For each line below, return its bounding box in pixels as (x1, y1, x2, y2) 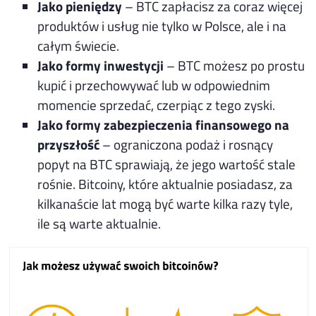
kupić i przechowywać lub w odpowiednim (37, 74, 271, 95)
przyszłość (37, 133, 100, 154)
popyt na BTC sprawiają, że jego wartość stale (37, 153, 296, 174)
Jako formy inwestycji (37, 54, 164, 75)
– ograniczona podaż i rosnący (99, 133, 274, 154)
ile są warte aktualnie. (37, 212, 162, 233)
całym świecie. (37, 35, 123, 56)
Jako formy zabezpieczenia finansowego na (37, 114, 290, 135)
